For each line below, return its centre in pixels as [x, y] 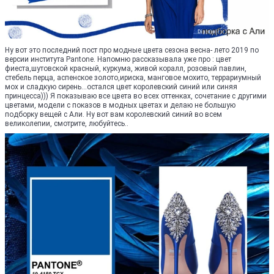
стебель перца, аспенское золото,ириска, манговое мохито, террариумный [133, 77]
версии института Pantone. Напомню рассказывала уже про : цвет [118, 59]
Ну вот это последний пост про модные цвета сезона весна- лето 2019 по [132, 50]
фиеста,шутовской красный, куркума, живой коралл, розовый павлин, [126, 68]
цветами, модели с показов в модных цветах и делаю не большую [120, 105]
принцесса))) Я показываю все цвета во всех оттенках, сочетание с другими [136, 96]
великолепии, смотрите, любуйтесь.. [67, 123]
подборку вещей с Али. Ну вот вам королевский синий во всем [113, 114]
